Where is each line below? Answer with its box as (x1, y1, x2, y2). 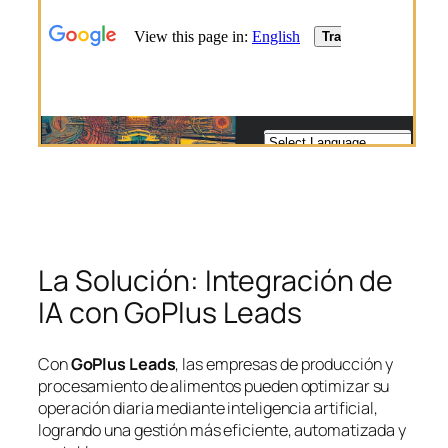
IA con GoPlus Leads (38, 293, 303, 333)
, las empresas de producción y (175, 352, 393, 375)
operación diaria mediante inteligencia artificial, (38, 396, 378, 419)
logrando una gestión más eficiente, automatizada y (38, 418, 406, 441)
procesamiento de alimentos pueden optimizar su (38, 374, 390, 397)
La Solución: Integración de (38, 261, 394, 301)
